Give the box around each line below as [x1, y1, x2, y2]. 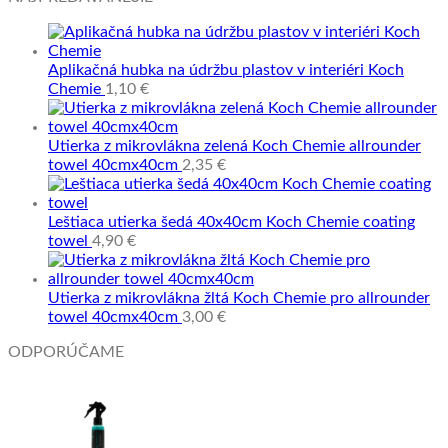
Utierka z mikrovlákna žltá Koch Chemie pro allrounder [48, 289, 430, 306]
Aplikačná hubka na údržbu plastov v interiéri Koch [48, 61, 404, 78]
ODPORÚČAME [8, 343, 124, 360]
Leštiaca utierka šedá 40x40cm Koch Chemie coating [48, 213, 415, 230]
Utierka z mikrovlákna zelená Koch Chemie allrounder [48, 137, 421, 154]
